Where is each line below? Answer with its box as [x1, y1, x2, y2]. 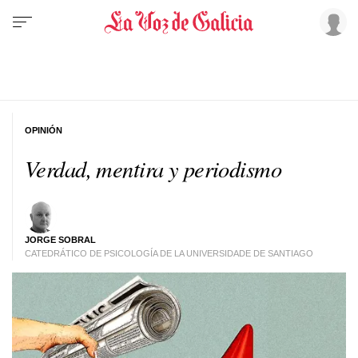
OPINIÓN [25, 125, 62, 135]
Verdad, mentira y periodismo [25, 153, 282, 184]
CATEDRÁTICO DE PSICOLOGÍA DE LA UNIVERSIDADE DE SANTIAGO [25, 248, 313, 258]
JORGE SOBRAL [25, 234, 96, 245]
